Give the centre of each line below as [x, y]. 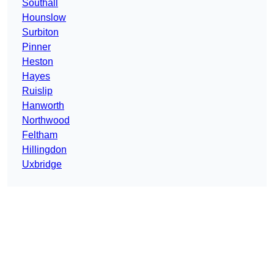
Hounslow [44, 18]
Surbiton [40, 32]
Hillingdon [44, 150]
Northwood [46, 120]
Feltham [40, 135]
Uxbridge [42, 165]
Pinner [36, 47]
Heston [38, 62]
